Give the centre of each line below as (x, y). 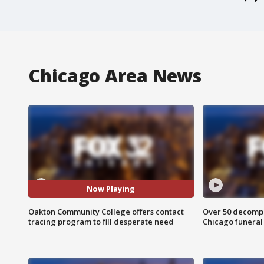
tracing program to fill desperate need (101, 221)
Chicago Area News (115, 75)
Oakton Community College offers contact (106, 211)
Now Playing (111, 189)
